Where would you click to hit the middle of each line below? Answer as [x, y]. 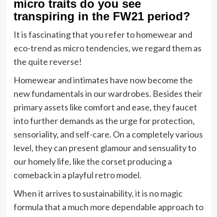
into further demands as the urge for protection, [104, 121]
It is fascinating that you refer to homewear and [103, 35]
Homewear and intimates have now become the [103, 80]
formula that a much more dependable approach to [108, 207]
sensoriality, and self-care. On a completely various [108, 134]
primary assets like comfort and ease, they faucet [105, 107]
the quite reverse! [47, 62]
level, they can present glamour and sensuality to [105, 148]
